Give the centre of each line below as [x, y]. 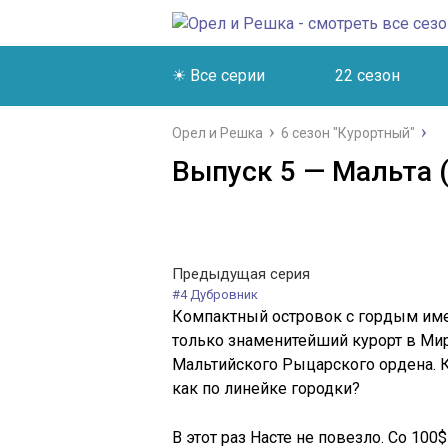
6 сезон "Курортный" [348, 133]
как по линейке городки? [266, 388]
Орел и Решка [217, 133]
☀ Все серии [218, 75]
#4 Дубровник [215, 294]
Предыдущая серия [241, 274]
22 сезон [367, 75]
